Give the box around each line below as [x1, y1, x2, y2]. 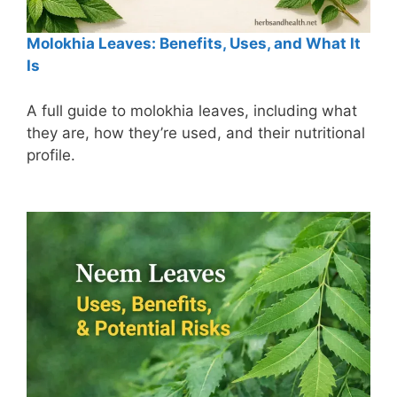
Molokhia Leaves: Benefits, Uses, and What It [27, 35, 361, 53]
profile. [27, 145, 75, 164]
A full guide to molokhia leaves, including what [27, 101, 357, 120]
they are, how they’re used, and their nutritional [27, 123, 365, 142]
